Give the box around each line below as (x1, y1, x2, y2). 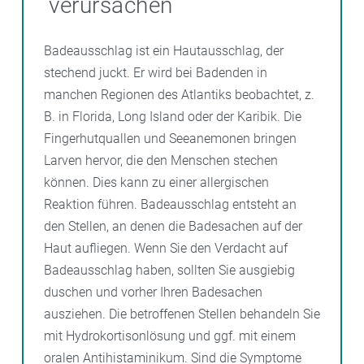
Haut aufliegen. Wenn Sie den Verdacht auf (44, 240, 288, 257)
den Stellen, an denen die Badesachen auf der (44, 219, 302, 235)
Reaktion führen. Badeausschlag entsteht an (44, 197, 297, 213)
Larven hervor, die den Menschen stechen (44, 153, 278, 169)
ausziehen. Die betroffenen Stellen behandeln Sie (44, 306, 320, 323)
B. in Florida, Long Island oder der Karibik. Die (44, 109, 301, 125)
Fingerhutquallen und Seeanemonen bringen (44, 131, 297, 147)
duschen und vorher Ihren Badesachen (44, 284, 262, 301)
